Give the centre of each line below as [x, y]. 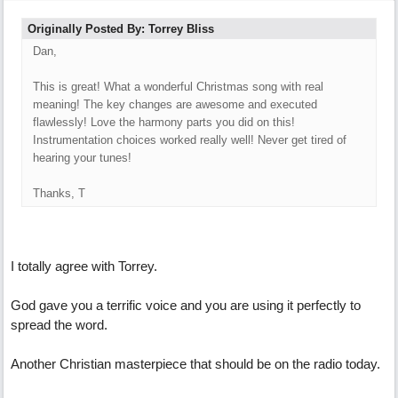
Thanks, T [59, 193]
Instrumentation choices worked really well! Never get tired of [190, 140]
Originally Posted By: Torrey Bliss [121, 29]
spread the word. [59, 325]
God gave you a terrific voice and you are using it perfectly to [186, 305]
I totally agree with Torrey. [84, 266]
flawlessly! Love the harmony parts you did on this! [164, 122]
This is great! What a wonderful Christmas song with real [178, 87]
